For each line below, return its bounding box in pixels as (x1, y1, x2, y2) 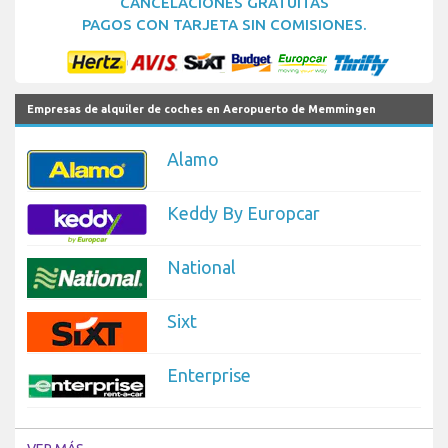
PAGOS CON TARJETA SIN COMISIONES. (81, 16, 367, 34)
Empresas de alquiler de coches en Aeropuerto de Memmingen (27, 102, 376, 115)
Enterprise (167, 364, 251, 385)
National (167, 256, 236, 277)
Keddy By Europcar (167, 202, 320, 223)
